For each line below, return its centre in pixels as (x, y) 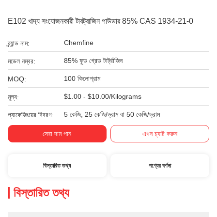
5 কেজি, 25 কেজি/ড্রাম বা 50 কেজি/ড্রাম (112, 114)
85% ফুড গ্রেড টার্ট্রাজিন (93, 61)
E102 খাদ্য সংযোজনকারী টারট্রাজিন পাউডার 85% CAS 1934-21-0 (101, 21)
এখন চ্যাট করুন (160, 134)
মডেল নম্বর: (22, 61)
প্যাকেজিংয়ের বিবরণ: (31, 115)
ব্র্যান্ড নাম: (19, 43)
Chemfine (79, 43)
